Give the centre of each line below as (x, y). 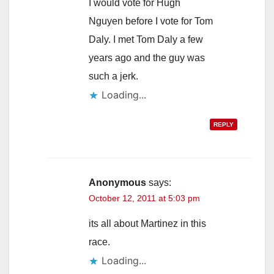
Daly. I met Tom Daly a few (146, 39)
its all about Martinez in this (147, 223)
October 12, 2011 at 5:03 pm (144, 198)
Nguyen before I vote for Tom (151, 21)
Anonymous (117, 182)
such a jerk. (113, 76)
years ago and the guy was (147, 57)
